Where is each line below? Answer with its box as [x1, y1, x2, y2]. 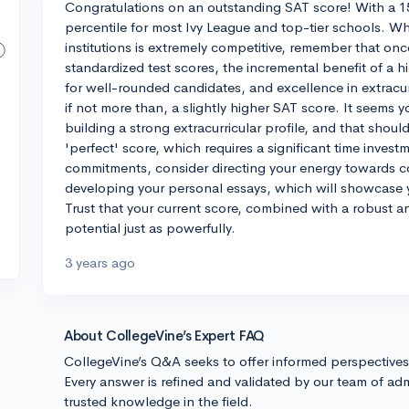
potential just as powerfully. [65, 219, 236, 236]
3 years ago [65, 254, 135, 271]
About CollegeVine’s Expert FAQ [64, 327, 265, 344]
